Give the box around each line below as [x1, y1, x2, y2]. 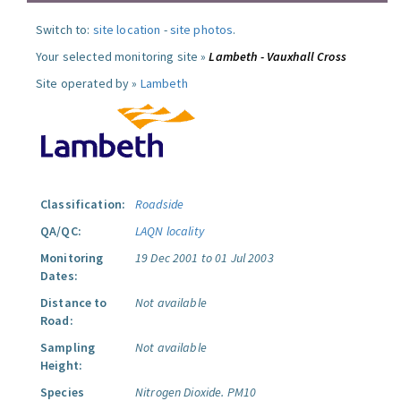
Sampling [40, 339, 96, 355]
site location [92, 21, 161, 38]
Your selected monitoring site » [36, 48, 209, 64]
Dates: [40, 268, 78, 284]
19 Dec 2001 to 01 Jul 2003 [135, 250, 274, 266]
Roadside [135, 196, 184, 212]
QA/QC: [40, 223, 81, 239]
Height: [40, 357, 82, 373]
